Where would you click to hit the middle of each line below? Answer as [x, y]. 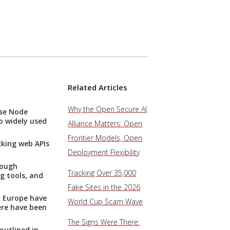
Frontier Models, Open [105, 138]
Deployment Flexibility [104, 152]
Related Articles [98, 87]
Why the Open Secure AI [108, 109]
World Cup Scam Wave [106, 202]
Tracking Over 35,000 [102, 173]
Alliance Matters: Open [105, 123]
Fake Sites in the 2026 [104, 187]
